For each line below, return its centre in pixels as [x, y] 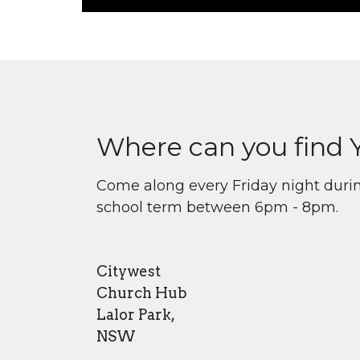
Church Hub [142, 292]
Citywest [129, 271]
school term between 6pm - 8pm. [217, 208]
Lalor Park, [135, 314]
